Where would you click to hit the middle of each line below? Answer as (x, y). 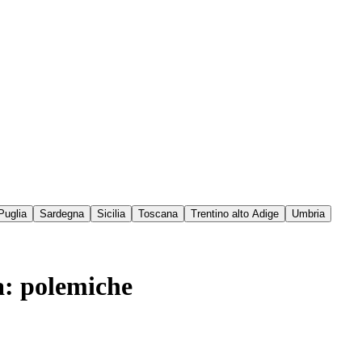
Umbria (308, 214)
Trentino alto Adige (235, 214)
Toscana (158, 214)
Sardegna (62, 214)
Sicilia (111, 214)
